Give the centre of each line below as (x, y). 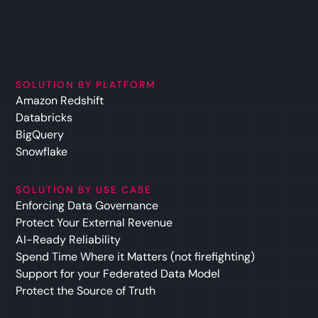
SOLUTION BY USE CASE (84, 190)
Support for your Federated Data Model (118, 274)
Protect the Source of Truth (86, 291)
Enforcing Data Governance (87, 206)
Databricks (44, 118)
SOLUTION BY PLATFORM (86, 85)
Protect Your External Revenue (94, 223)
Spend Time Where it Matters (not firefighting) (136, 257)
